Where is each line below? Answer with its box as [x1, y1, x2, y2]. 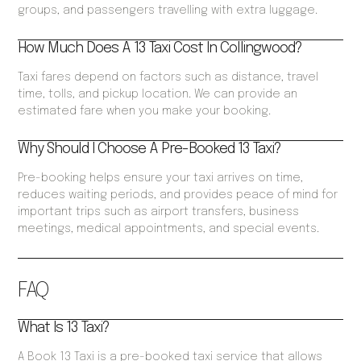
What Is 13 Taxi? [18, 321, 110, 336]
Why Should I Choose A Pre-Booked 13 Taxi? [18, 142, 282, 157]
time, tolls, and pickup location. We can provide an [18, 89, 298, 101]
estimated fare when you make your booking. [18, 106, 272, 118]
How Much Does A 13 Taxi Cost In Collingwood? [18, 41, 303, 56]
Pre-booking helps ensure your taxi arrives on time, [18, 172, 304, 185]
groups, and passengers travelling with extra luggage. [18, 5, 318, 17]
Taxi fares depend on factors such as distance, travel [18, 72, 319, 84]
